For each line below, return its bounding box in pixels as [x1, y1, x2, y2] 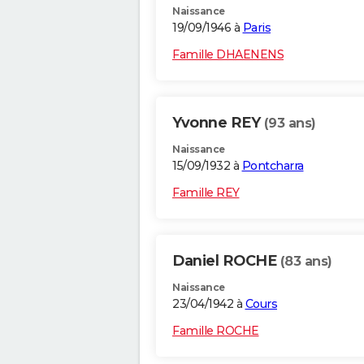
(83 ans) [279, 253, 332, 270]
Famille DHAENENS [172, 47, 284, 63]
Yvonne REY [172, 114, 264, 132]
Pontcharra [241, 158, 304, 174]
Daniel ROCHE [172, 252, 280, 271]
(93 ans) [263, 115, 316, 132]
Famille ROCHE [172, 323, 259, 339]
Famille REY [172, 185, 240, 201]
